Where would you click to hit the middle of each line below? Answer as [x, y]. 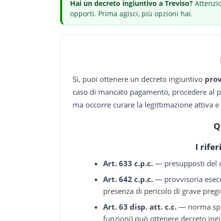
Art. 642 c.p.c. [128, 179]
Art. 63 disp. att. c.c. [140, 206]
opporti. [83, 14]
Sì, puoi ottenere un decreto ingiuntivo [139, 79]
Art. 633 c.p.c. [128, 163]
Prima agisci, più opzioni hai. [145, 14]
